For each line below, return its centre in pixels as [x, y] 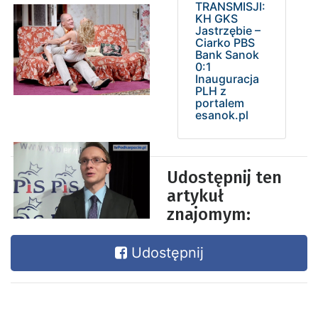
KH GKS [216, 19]
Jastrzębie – [228, 31]
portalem [220, 103]
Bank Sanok [227, 55]
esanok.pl [222, 115]
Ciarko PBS [225, 43]
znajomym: [209, 215]
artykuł [195, 196]
